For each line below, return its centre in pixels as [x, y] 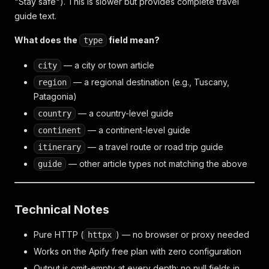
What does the [47, 40]
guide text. [35, 16]
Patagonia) [55, 96]
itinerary [59, 147]
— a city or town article [108, 65]
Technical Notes [62, 210]
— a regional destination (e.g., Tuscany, [150, 82]
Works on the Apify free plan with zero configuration [138, 251]
